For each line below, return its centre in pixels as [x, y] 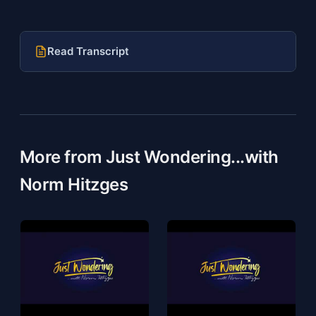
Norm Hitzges [74, 184]
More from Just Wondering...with [149, 157]
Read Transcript [88, 51]
